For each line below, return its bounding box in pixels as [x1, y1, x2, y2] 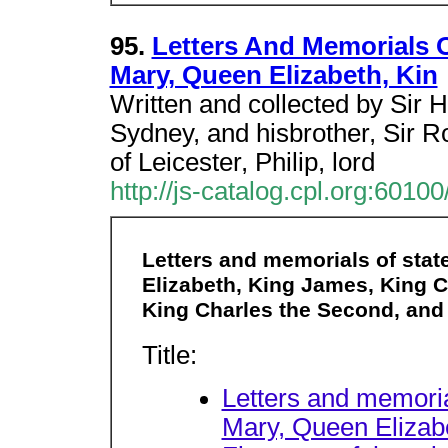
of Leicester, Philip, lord [109, 148, 375, 176]
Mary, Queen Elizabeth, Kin [109, 61, 438, 89]
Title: [141, 341, 197, 370]
